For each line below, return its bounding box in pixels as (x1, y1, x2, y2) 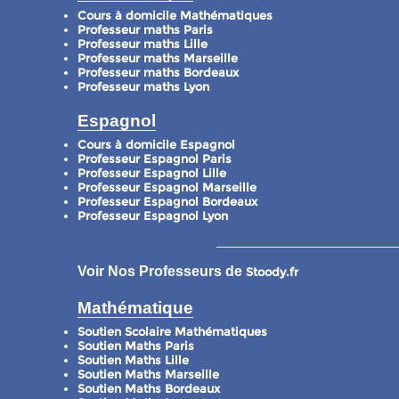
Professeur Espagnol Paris (77, 151, 232, 166)
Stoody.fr (246, 265, 298, 279)
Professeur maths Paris (77, 23, 213, 37)
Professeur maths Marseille (77, 52, 238, 66)
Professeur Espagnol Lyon (77, 208, 228, 223)
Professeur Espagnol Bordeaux (77, 194, 257, 208)
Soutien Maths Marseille (77, 368, 219, 382)
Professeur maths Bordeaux (77, 66, 239, 80)
